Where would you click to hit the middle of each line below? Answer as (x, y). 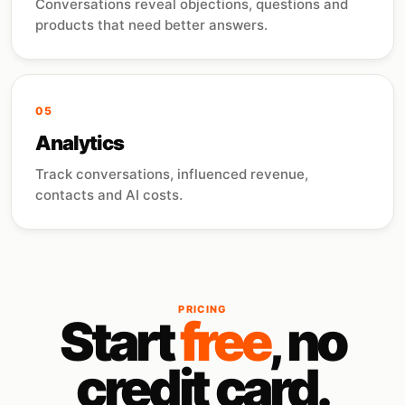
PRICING (202, 309)
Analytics (80, 143)
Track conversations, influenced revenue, (172, 174)
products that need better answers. (151, 25)
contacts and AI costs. (109, 195)
